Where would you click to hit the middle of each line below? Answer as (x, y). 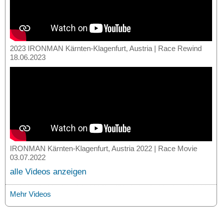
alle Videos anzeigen (48, 172)
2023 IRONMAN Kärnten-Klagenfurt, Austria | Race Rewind (106, 49)
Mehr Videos (30, 194)
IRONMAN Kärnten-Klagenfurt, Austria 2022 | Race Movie (104, 149)
